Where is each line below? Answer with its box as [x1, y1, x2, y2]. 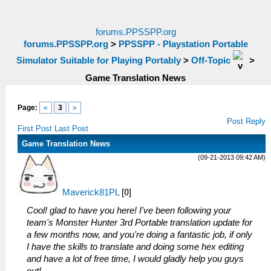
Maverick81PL [62, 188, 119, 197]
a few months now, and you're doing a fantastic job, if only [27, 230, 252, 240]
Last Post [54, 124, 88, 133]
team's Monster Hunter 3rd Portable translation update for [27, 218, 252, 227]
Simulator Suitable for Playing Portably [16, 55, 181, 65]
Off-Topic [191, 55, 230, 65]
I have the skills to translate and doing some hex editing [27, 242, 244, 252]
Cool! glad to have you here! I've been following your [27, 206, 231, 215]
